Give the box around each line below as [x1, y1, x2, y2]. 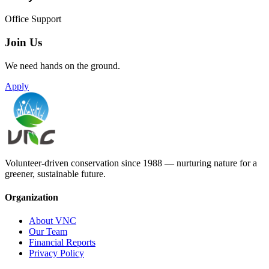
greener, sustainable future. [5, 168, 106, 179]
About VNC [29, 216, 76, 226]
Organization [5, 192, 58, 202]
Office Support [5, 14, 61, 25]
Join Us [5, 35, 42, 49]
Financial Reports [29, 237, 95, 248]
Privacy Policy [29, 248, 84, 259]
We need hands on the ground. [5, 60, 120, 71]
